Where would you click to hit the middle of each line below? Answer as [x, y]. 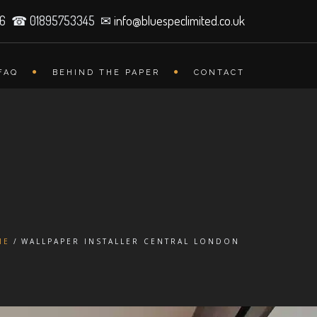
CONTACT [219, 73]
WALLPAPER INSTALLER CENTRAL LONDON [131, 241]
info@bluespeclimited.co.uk [179, 21]
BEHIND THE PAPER [106, 73]
